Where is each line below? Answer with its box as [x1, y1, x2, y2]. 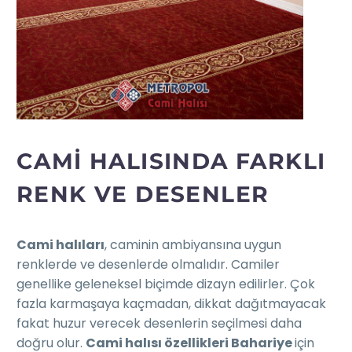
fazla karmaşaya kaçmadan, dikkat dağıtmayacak [16, 295, 326, 313]
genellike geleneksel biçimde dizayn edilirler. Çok [16, 275, 315, 294]
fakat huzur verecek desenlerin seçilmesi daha [16, 314, 302, 333]
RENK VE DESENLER [16, 180, 269, 207]
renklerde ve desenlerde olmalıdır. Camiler [16, 255, 280, 274]
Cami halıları [16, 236, 104, 255]
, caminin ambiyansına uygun [104, 236, 281, 255]
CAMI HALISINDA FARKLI [16, 147, 326, 174]
